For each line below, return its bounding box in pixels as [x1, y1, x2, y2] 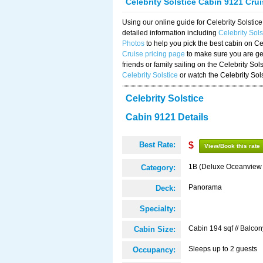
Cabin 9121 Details [126, 112, 208, 122]
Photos [122, 39, 144, 48]
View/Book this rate [204, 143, 260, 149]
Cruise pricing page [122, 50, 185, 58]
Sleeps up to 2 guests [188, 245, 257, 253]
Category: [141, 163, 176, 172]
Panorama [188, 183, 222, 191]
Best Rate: [139, 140, 176, 149]
